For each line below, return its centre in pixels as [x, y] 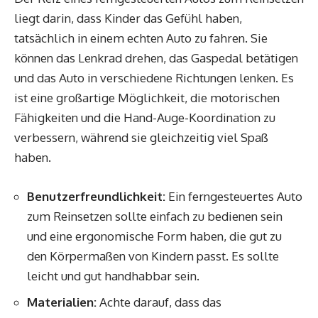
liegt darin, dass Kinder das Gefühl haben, [128, 18]
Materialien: [62, 302]
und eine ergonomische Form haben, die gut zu [154, 236]
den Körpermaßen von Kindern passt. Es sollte [153, 256]
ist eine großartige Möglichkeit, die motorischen [147, 98]
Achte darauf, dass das [159, 302]
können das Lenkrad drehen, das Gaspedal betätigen [156, 58]
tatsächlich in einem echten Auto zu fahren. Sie [141, 38]
